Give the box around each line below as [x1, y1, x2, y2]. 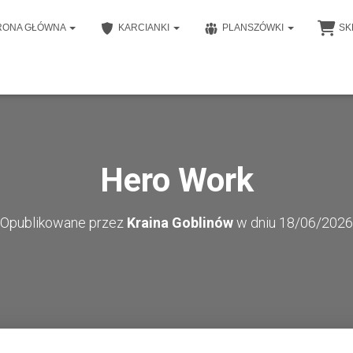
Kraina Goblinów [127, 214, 233, 231]
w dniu [233, 214, 279, 231]
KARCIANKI [118, 22, 172, 33]
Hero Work [99, 161, 254, 199]
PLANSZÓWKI [222, 22, 286, 33]
